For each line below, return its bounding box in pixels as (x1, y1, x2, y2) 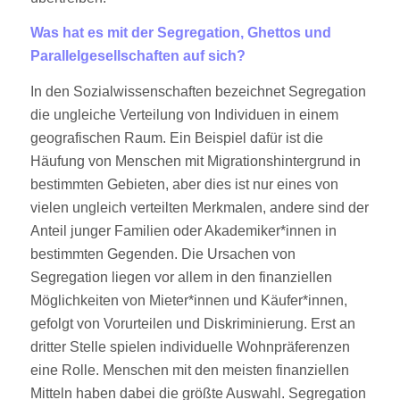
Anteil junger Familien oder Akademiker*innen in (29, 222, 337, 238)
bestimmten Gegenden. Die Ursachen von (29, 246, 296, 262)
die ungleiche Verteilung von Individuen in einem (29, 106, 338, 122)
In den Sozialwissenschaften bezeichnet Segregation (29, 83, 366, 99)
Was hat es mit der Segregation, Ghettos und (29, 25, 331, 41)
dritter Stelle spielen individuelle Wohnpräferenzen (29, 338, 350, 354)
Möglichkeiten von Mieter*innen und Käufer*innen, (29, 292, 347, 308)
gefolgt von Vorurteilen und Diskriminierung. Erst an (29, 315, 355, 331)
